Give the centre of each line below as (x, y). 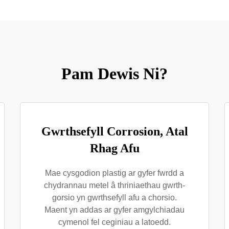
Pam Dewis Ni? (114, 74)
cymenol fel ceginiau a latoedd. (114, 222)
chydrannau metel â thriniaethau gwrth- (114, 185)
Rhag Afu (114, 148)
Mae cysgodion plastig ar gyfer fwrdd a (114, 173)
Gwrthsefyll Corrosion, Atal (114, 131)
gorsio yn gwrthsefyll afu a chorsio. (114, 198)
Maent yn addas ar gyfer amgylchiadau (114, 210)
